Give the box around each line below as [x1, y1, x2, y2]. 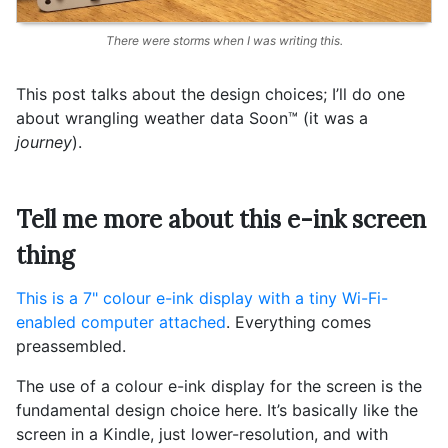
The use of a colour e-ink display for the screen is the [16, 376, 422, 396]
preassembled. [16, 336, 126, 356]
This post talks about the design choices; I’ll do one [16, 84, 405, 104]
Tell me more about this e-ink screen [16, 204, 426, 235]
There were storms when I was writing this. [105, 33, 343, 49]
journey [16, 132, 72, 152]
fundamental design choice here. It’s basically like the [16, 400, 418, 420]
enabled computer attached [16, 312, 226, 332]
